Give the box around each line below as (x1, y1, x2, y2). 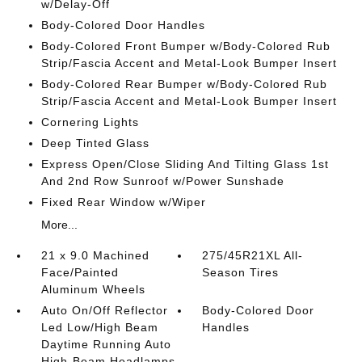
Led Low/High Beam (40, 321, 158, 334)
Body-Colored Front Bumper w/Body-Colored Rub (40, 40, 330, 53)
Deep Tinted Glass (40, 137, 149, 149)
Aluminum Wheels (40, 283, 145, 296)
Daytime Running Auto (40, 338, 171, 351)
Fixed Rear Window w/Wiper (40, 196, 206, 208)
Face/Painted (40, 266, 119, 279)
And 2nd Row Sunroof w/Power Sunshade (40, 175, 284, 187)
